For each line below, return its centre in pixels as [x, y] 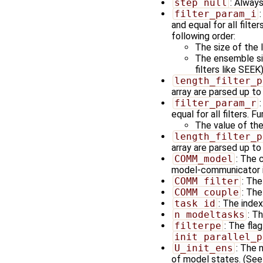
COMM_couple [206, 192]
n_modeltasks [209, 214]
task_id [195, 203]
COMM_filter [206, 181]
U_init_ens [203, 248]
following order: [203, 36]
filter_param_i [215, 14]
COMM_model [203, 159]
